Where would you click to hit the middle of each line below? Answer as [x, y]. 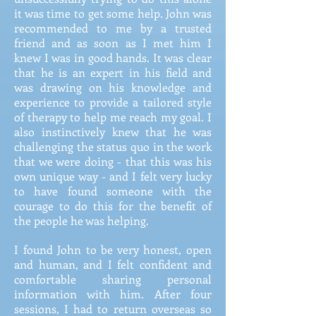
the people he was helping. [81, 220]
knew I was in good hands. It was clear [113, 57]
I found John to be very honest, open [113, 249]
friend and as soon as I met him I [113, 43]
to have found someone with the [113, 191]
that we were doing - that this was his [113, 161]
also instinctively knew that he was [113, 132]
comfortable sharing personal [113, 279]
